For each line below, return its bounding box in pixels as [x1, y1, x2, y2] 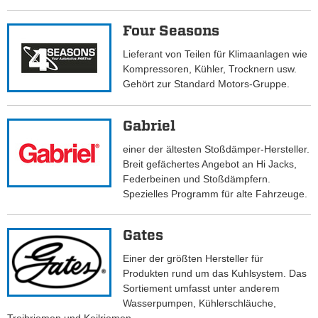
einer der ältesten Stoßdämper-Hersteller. [123, 143, 310, 155]
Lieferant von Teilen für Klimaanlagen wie [123, 48, 308, 60]
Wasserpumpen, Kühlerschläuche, [123, 297, 277, 309]
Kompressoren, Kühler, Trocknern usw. [123, 63, 297, 75]
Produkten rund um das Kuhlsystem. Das [123, 268, 307, 280]
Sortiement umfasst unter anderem [123, 283, 280, 295]
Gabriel [123, 117, 176, 135]
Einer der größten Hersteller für [123, 253, 264, 265]
